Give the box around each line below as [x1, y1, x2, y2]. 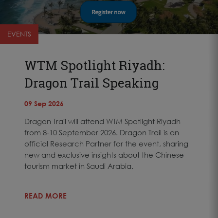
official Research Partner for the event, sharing [24, 139, 188, 148]
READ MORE [24, 191, 67, 200]
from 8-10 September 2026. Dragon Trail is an [24, 127, 179, 137]
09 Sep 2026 [24, 99, 64, 108]
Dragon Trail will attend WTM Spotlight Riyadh [24, 116, 181, 126]
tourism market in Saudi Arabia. [24, 161, 133, 170]
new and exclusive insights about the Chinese [24, 150, 184, 159]
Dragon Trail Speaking [24, 74, 159, 91]
